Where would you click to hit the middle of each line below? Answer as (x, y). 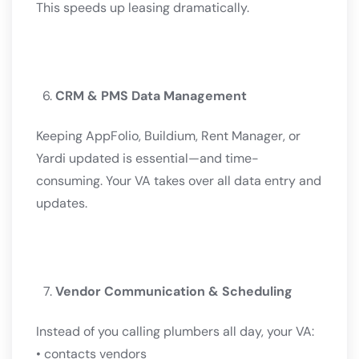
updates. (62, 204)
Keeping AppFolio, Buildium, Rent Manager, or (168, 136)
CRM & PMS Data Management (151, 96)
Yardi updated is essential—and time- (147, 159)
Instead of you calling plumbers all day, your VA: (175, 332)
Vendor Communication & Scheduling (174, 292)
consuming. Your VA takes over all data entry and (179, 181)
